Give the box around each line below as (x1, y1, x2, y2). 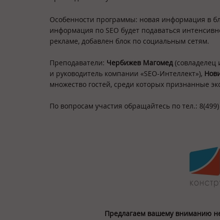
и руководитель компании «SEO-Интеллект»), (50, 68, 204, 78)
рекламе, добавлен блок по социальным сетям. (50, 36, 209, 46)
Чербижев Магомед (107, 57, 173, 67)
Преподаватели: (50, 57, 107, 67)
